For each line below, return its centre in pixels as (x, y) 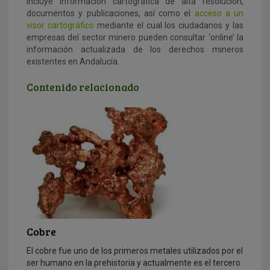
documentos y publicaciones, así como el (111, 13)
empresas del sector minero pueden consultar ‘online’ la (135, 37)
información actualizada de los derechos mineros (135, 49)
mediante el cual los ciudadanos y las (168, 25)
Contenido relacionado (83, 87)
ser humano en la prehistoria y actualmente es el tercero (133, 262)
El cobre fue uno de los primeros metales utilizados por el (135, 250)
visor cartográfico (60, 25)
